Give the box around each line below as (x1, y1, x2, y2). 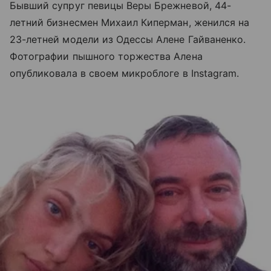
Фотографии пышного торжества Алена (10, 50, 203, 62)
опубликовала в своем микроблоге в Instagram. (10, 67, 240, 79)
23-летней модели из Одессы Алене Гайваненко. (10, 33, 246, 45)
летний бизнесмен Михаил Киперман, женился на (10, 16, 250, 28)
